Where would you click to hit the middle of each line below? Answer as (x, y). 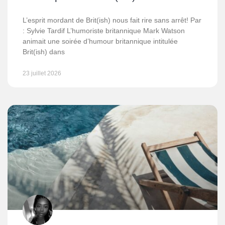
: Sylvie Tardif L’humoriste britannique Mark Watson (104, 31)
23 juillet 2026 (42, 73)
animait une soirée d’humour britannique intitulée (100, 41)
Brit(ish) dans (44, 52)
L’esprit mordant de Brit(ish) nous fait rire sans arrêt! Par (112, 20)
